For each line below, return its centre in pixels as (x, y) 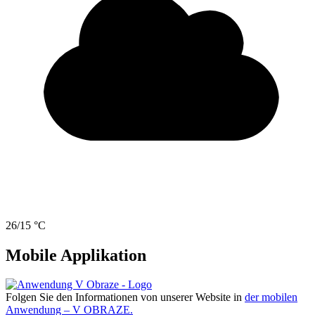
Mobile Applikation (76, 255)
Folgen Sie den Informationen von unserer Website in (125, 297)
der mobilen (271, 297)
